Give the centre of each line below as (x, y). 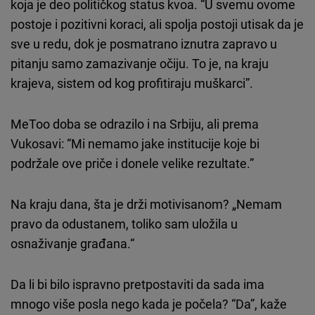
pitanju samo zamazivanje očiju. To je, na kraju (140, 63)
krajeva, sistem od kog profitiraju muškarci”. (132, 83)
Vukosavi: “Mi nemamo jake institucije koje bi (135, 143)
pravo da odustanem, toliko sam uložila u (124, 223)
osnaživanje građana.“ (72, 243)
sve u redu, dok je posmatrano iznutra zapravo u (144, 43)
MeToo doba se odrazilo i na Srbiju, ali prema (135, 123)
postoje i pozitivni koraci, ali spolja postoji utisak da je (157, 24)
